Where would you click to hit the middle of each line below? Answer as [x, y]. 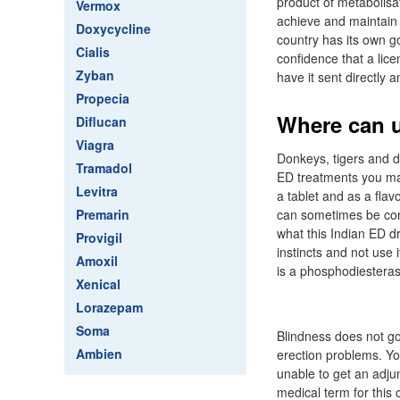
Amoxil [97, 261]
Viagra [95, 145]
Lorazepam [109, 307]
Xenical [98, 284]
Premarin [103, 214]
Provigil [99, 237]
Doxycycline [113, 29]
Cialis [93, 52]
